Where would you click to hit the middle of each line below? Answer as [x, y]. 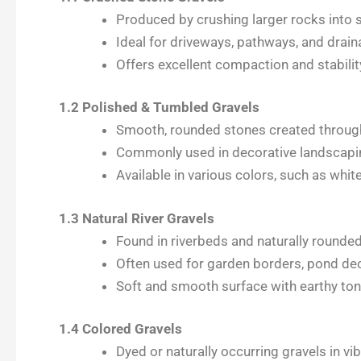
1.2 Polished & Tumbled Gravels [159, 108]
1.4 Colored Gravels [120, 329]
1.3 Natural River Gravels [136, 218]
